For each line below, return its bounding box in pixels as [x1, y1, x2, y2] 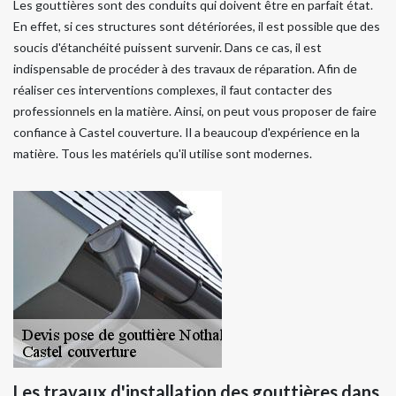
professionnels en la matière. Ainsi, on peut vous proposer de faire [13, 103, 377, 118]
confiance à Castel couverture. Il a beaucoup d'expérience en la [13, 124, 360, 140]
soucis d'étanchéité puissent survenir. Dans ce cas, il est [13, 39, 322, 55]
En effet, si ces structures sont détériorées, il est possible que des [13, 18, 380, 34]
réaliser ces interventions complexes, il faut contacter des [13, 81, 332, 97]
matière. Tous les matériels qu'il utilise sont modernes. [13, 145, 312, 161]
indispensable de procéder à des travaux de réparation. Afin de [13, 60, 357, 76]
